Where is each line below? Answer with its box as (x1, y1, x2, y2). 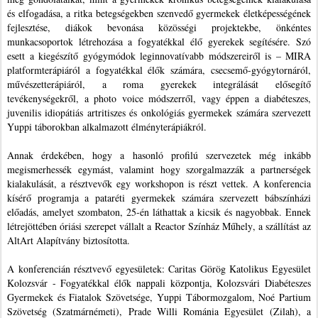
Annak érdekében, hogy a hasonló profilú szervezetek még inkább (7, 148, 311, 162)
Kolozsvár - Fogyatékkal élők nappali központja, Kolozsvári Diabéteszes (7, 275, 311, 290)
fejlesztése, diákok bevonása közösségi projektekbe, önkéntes (7, 20, 311, 34)
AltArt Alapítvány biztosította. (7, 233, 133, 247)
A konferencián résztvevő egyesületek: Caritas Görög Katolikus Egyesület (7, 261, 311, 275)
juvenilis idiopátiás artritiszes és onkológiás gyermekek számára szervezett (7, 105, 311, 119)
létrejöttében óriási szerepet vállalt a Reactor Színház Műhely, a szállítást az (7, 219, 311, 233)
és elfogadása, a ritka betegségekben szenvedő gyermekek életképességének (7, 6, 311, 20)
